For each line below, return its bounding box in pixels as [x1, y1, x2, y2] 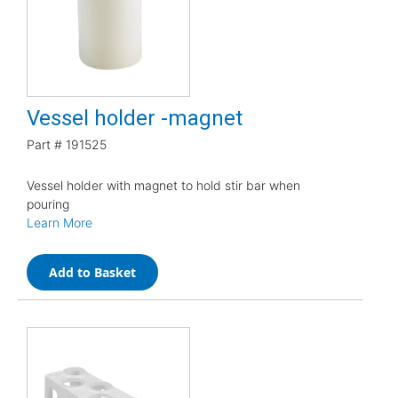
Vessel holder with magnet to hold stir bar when [27, 177, 300, 193]
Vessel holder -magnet [27, 105, 243, 131]
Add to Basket [49, 263, 136, 281]
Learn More [27, 214, 92, 230]
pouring [27, 195, 69, 211]
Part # [27, 136, 62, 152]
